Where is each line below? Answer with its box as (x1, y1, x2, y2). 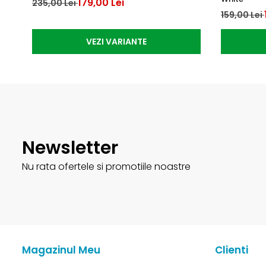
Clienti (215, 242, 248, 257)
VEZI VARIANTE (86, 35, 147, 47)
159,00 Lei (221, 8, 264, 21)
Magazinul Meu (22, 242, 100, 257)
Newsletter (22, 135, 118, 160)
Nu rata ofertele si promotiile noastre (22, 159, 191, 173)
